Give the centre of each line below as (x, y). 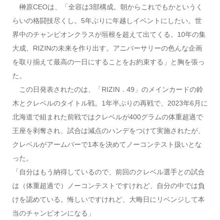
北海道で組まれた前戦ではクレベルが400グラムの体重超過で (107, 117)
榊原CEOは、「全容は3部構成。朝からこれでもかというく (107, 7)
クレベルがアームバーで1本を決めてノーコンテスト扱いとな (107, 145)
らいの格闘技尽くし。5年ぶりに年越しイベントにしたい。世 (107, 21)
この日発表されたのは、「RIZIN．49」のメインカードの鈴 (108, 90)
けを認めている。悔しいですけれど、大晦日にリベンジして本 (108, 200)
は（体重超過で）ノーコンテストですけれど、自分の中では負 (108, 186)
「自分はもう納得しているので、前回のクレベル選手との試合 (108, 172)
